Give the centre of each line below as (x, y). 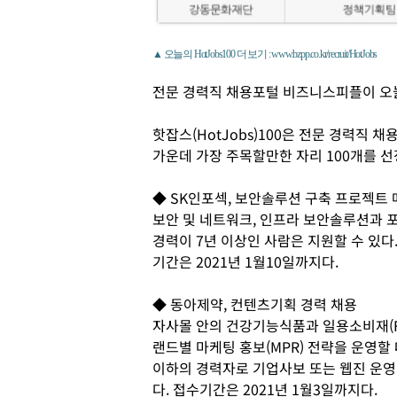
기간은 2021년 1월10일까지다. (245, 261)
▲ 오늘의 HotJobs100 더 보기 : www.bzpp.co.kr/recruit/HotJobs (265, 54)
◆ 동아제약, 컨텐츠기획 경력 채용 (255, 304)
